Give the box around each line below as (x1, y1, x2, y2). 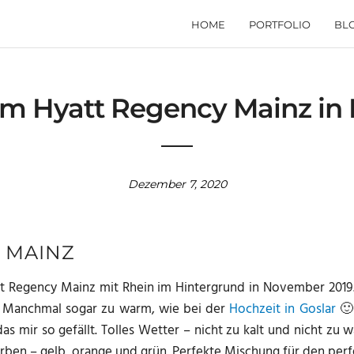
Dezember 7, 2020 (127, 177, 227, 191)
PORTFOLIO (249, 18, 311, 31)
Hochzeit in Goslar (229, 298, 336, 320)
